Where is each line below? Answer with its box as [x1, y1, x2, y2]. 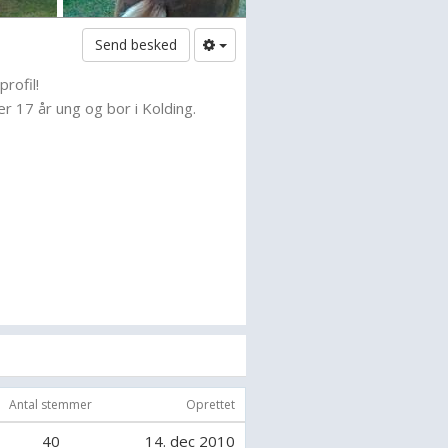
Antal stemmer [9, 396, 92, 413]
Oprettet [186, 396, 235, 413]
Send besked [94, 35, 177, 54]
